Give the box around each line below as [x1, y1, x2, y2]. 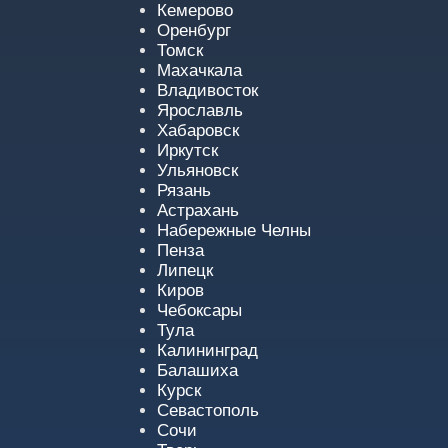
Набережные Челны [157, 221, 311, 240]
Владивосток [157, 81, 258, 100]
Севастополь [157, 401, 259, 420]
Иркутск [157, 141, 218, 160]
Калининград [157, 341, 258, 360]
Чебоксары [157, 301, 242, 320]
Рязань [157, 181, 211, 200]
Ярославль [157, 101, 243, 120]
